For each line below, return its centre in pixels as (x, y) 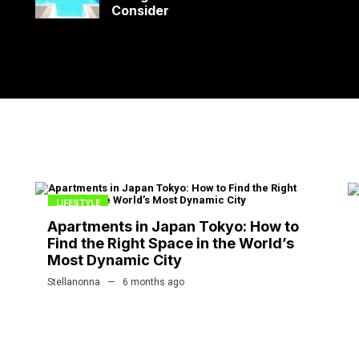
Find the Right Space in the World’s (171, 244)
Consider (140, 11)
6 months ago (153, 282)
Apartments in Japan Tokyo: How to (173, 227)
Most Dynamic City (115, 260)
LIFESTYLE (78, 204)
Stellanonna (74, 282)
